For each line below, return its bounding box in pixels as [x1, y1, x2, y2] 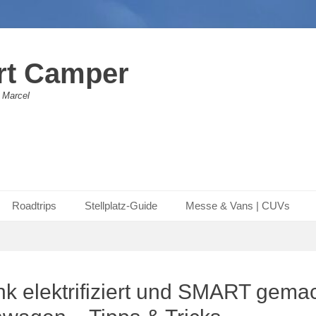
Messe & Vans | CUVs [186, 200, 290, 212]
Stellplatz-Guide [85, 200, 157, 212]
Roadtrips [12, 200, 56, 212]
